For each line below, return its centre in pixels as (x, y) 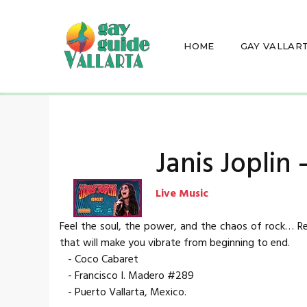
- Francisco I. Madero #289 (127, 276)
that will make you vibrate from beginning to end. (175, 243)
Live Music (182, 194)
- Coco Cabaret (99, 259)
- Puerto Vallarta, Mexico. (123, 292)
